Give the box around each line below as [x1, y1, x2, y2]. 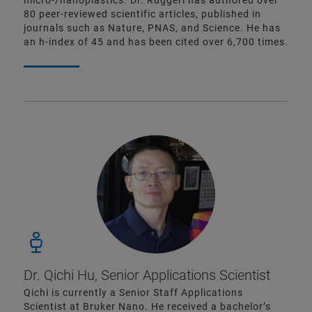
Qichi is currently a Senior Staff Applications [24, 287, 243, 299]
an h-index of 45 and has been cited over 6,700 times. [24, 36, 288, 48]
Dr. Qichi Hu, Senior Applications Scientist [24, 267, 270, 284]
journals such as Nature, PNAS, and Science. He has [24, 22, 281, 34]
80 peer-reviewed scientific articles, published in [24, 8, 261, 20]
